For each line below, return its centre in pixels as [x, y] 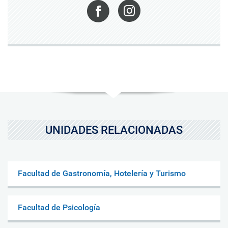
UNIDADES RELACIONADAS [114, 130]
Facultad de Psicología [59, 207]
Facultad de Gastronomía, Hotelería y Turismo [102, 173]
